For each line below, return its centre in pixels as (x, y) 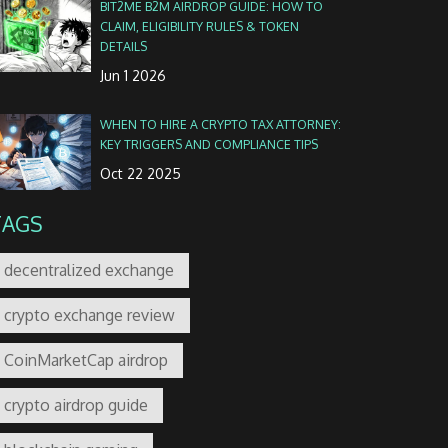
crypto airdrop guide (76, 404)
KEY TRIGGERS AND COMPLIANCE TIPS (208, 144)
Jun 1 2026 (132, 76)
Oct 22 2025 (140, 174)
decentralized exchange (89, 269)
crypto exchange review (90, 314)
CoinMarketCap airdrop (86, 359)
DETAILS (123, 46)
